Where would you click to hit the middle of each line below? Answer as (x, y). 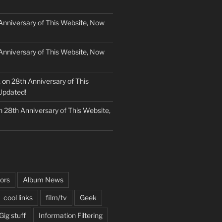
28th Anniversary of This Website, (57, 110)
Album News (43, 179)
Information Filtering (70, 215)
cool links (18, 197)
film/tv (56, 197)
